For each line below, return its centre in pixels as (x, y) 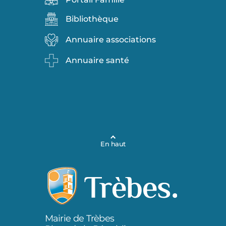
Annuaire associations (110, 39)
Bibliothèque (92, 19)
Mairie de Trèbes (79, 218)
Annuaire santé (97, 60)
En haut (113, 144)
